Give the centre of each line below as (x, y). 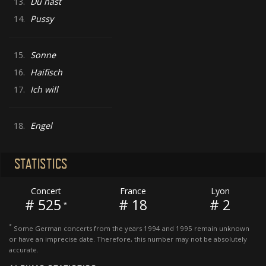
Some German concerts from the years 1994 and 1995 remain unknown (131, 228)
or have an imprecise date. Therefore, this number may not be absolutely (128, 239)
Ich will (44, 90)
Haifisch (46, 72)
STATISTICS (41, 164)
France (133, 191)
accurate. (24, 249)
